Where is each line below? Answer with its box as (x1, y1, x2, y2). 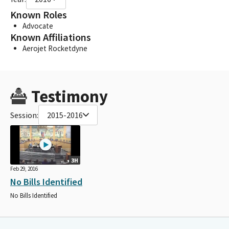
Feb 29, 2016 (10, 165, 38, 172)
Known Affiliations (10, 30, 91, 44)
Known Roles (10, 8, 67, 21)
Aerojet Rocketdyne (22, 43, 87, 53)
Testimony (31, 85, 108, 107)
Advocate (22, 20, 53, 31)
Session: (10, 109, 38, 120)
